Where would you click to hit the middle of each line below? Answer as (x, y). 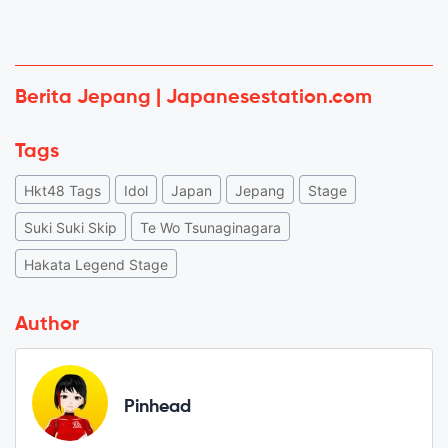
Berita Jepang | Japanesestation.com (193, 98)
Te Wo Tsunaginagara (210, 228)
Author (47, 325)
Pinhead (157, 406)
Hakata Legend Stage (96, 265)
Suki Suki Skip (70, 228)
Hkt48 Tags (62, 191)
